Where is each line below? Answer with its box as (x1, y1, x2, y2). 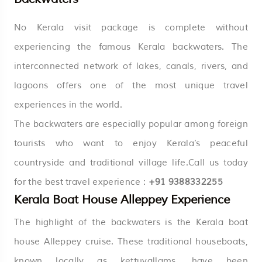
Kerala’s (166, 137, 201, 149)
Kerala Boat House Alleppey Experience (14, 192, 230, 207)
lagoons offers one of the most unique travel (14, 80, 248, 91)
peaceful (200, 137, 248, 149)
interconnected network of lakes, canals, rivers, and (14, 60, 248, 72)
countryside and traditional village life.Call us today (14, 157, 248, 168)
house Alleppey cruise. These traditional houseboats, (14, 236, 248, 247)
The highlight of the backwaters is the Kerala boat (14, 216, 248, 228)
